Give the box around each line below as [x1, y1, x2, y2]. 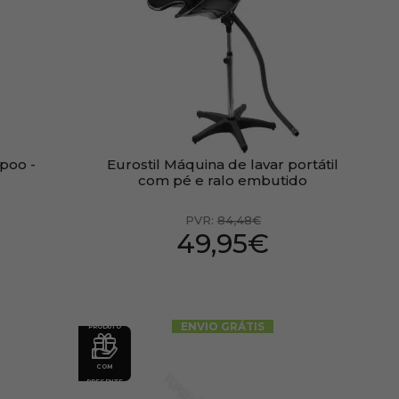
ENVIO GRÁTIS [181, 320, 265, 333]
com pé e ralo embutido [138, 172, 308, 189]
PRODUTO [88, 322, 121, 330]
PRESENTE [86, 377, 123, 386]
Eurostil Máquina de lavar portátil [107, 156, 339, 173]
